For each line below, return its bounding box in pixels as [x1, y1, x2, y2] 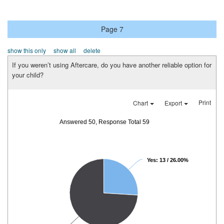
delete [83, 46, 100, 55]
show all [53, 46, 76, 55]
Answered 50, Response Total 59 [59, 118, 149, 126]
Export [164, 98, 183, 107]
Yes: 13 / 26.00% [147, 157, 188, 163]
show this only [7, 46, 46, 55]
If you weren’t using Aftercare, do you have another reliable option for [12, 60, 211, 70]
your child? [12, 70, 43, 80]
